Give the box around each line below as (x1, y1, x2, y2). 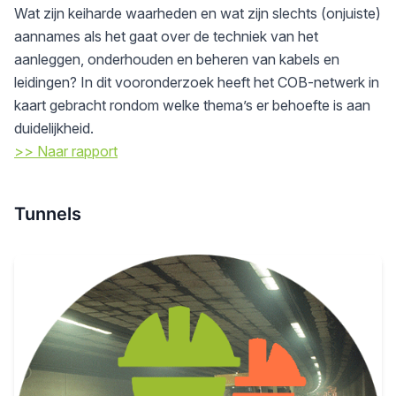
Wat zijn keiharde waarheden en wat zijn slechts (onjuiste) (14, 4, 381, 22)
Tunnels (14, 202, 81, 225)
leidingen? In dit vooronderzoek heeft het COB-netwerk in (14, 72, 379, 91)
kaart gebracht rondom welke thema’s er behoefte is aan (14, 95, 370, 114)
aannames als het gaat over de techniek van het (14, 27, 318, 45)
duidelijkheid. (14, 118, 94, 137)
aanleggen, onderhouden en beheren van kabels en (14, 49, 339, 68)
